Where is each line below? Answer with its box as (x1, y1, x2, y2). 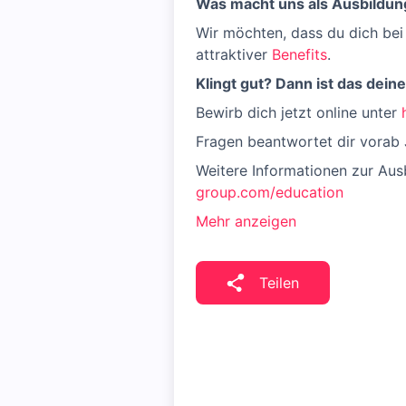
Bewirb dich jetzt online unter (196, 103, 401, 121)
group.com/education (196, 183, 343, 201)
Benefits (272, 45, 327, 63)
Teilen (259, 274, 299, 292)
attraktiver (196, 45, 272, 63)
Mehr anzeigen (196, 212, 296, 230)
